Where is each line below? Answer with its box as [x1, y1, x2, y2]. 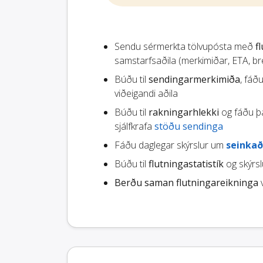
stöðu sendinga [154, 120, 223, 133]
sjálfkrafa [114, 120, 154, 133]
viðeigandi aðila [114, 87, 178, 100]
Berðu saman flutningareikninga [114, 176, 258, 190]
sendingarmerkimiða [149, 73, 240, 86]
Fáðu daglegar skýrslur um [114, 139, 226, 152]
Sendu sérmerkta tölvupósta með [114, 40, 255, 53]
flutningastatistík [149, 157, 224, 171]
